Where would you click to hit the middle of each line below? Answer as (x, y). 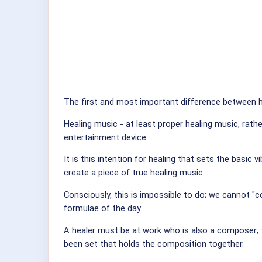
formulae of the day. (103, 208)
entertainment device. (106, 137)
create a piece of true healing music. (134, 173)
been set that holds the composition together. (154, 244)
